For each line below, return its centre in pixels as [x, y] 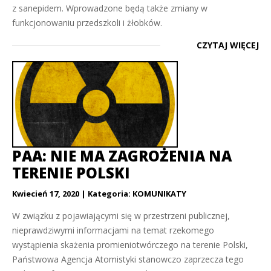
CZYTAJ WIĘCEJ [228, 45]
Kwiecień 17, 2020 [46, 194]
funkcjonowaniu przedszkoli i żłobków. [88, 23]
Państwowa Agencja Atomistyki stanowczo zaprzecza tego [128, 259]
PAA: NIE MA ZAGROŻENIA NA [122, 156]
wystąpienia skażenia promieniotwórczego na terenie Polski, [130, 245]
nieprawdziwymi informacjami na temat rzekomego [113, 230]
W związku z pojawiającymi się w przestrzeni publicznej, [121, 216]
